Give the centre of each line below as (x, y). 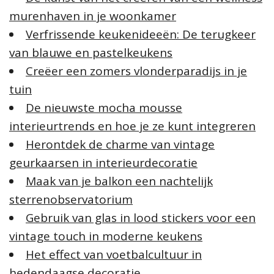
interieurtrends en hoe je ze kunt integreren (132, 126)
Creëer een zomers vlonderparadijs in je (136, 71)
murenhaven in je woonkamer (93, 16)
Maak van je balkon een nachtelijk (119, 181)
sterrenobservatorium (71, 200)
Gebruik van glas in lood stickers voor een (141, 218)
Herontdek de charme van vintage (120, 145)
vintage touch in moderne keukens (106, 236)
